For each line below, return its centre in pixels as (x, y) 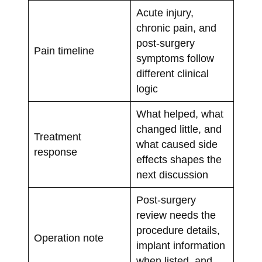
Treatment (57, 137)
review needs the (176, 216)
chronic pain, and (176, 28)
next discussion (172, 175)
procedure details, (178, 231)
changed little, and (179, 130)
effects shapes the (179, 160)
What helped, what (180, 114)
